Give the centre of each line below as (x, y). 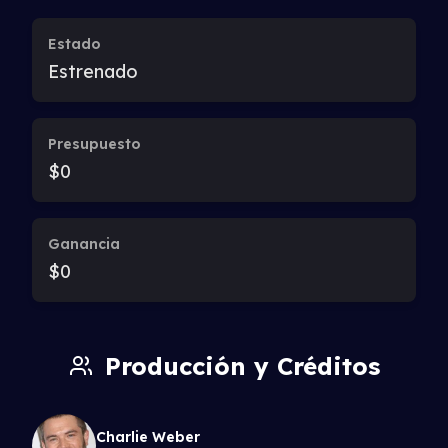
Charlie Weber (148, 437)
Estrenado (93, 71)
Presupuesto (94, 144)
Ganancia (84, 244)
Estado (74, 44)
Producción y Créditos (242, 366)
